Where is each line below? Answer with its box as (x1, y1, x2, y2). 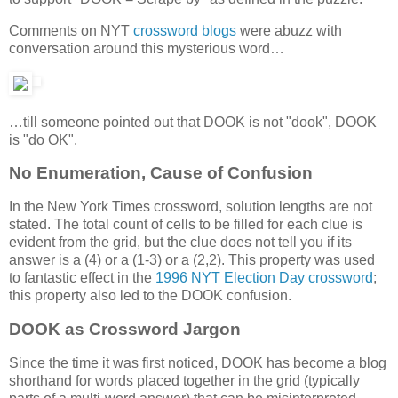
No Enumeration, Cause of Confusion (9, 163, 313, 183)
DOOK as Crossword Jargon (9, 320, 241, 339)
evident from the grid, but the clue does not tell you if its (9, 235, 352, 251)
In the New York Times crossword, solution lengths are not (9, 199, 372, 215)
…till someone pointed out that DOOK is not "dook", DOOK (9, 114, 377, 130)
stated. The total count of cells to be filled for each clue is (9, 217, 362, 233)
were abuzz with (236, 22, 342, 38)
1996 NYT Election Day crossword (155, 270, 373, 286)
